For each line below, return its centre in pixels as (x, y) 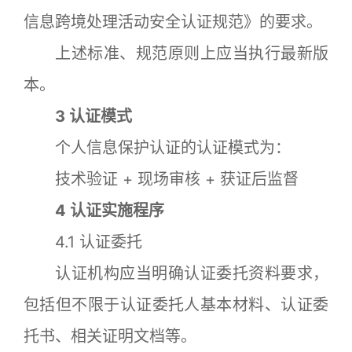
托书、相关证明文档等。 (110, 336)
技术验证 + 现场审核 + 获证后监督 (161, 179)
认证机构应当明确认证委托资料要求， (176, 273)
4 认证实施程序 (94, 210)
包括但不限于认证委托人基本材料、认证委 (176, 304)
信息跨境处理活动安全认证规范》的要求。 (173, 22)
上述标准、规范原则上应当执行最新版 (176, 53)
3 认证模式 (78, 116)
